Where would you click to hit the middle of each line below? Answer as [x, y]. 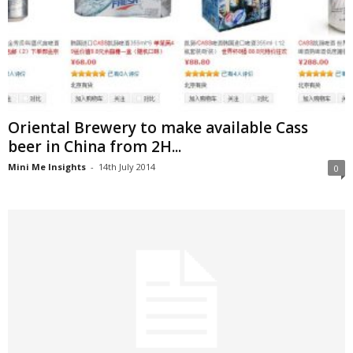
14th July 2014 [127, 167]
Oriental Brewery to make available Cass [158, 128]
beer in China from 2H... [95, 147]
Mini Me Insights [47, 167]
